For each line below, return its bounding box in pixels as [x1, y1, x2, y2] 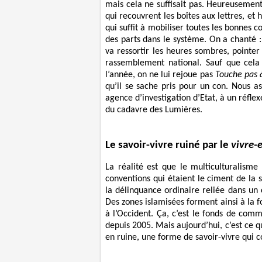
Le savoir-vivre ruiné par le [105, 139, 231, 151]
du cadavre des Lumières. [105, 105, 202, 115]
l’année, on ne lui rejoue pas [105, 70, 215, 80]
